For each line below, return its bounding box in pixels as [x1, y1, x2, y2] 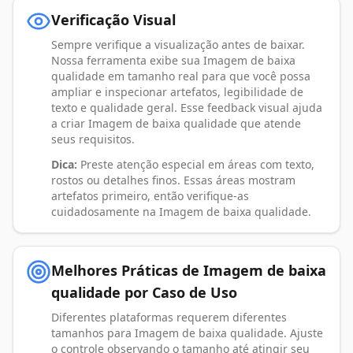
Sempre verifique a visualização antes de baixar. [51, 37, 305, 53]
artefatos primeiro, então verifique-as [51, 188, 249, 204]
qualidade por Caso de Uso [51, 283, 237, 303]
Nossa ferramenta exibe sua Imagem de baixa [51, 53, 295, 69]
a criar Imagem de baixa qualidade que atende [51, 116, 301, 132]
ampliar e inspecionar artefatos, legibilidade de [51, 84, 303, 100]
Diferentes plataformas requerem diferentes [51, 310, 287, 325]
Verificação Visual [51, 10, 176, 30]
